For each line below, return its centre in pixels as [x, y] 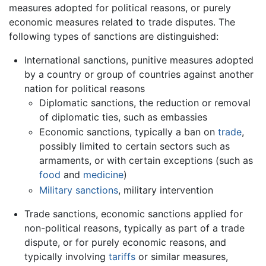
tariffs [122, 256]
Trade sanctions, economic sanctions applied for [133, 214]
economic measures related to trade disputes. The [122, 22]
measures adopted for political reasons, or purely [120, 7]
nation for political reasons [84, 88]
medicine [104, 175]
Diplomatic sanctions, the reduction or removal [145, 102]
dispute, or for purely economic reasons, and [125, 242]
